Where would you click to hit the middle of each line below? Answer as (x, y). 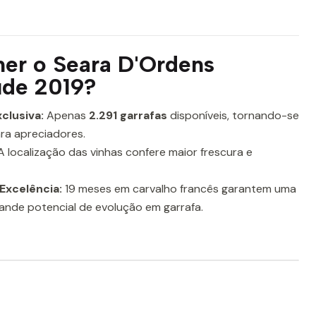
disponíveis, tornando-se (233, 115)
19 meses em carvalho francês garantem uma (179, 189)
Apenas (66, 115)
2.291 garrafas (128, 115)
